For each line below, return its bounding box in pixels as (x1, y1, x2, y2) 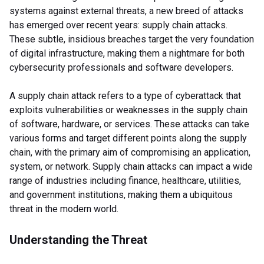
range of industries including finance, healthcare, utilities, (9, 175, 241, 187)
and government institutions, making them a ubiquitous (9, 189, 233, 201)
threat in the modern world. (9, 203, 118, 215)
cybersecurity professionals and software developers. (9, 62, 236, 74)
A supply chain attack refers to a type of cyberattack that (9, 90, 241, 102)
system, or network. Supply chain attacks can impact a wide (9, 161, 253, 173)
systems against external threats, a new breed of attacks (9, 5, 243, 17)
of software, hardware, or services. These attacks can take (9, 118, 249, 130)
